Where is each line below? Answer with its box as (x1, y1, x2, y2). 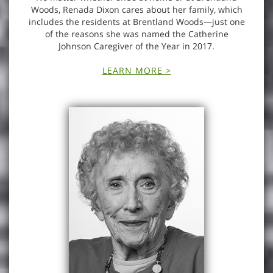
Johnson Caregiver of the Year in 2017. (58, 40, 214, 52)
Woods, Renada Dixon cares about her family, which (30, 4, 243, 15)
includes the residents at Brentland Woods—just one (28, 16, 245, 27)
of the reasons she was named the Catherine (44, 28, 229, 40)
